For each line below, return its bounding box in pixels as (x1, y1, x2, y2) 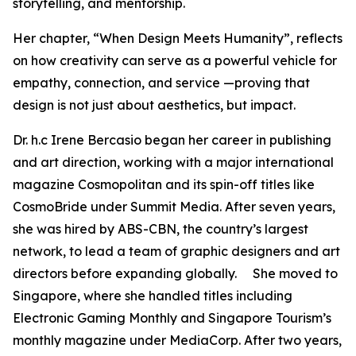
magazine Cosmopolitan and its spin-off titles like (13, 176, 315, 193)
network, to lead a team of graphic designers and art (13, 243, 340, 260)
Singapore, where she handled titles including (13, 288, 292, 304)
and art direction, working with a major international (13, 154, 334, 171)
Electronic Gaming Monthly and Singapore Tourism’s (13, 310, 331, 327)
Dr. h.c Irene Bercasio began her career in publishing (13, 132, 331, 149)
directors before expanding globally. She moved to (13, 265, 338, 282)
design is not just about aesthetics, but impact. (13, 97, 296, 114)
